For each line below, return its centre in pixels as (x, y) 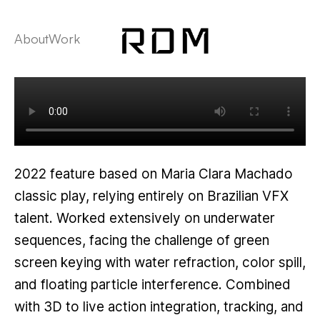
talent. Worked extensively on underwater (144, 219)
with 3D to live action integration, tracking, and (159, 307)
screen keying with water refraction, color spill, (160, 263)
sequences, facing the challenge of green (141, 241)
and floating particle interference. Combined (152, 285)
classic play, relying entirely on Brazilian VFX (151, 196)
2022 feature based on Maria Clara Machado (153, 174)
